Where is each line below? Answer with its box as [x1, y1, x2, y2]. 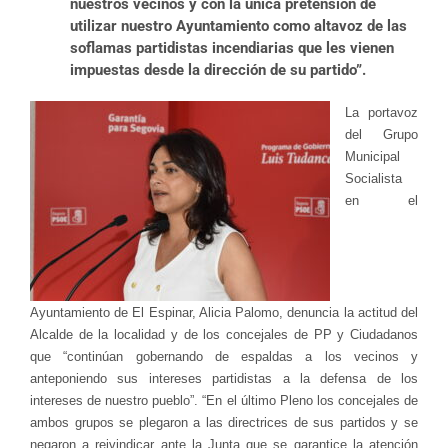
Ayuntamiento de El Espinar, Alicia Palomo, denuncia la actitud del [30, 304, 418, 320]
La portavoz [345, 104, 418, 120]
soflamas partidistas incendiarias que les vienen [70, 38, 394, 57]
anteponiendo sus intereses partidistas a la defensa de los [30, 370, 418, 386]
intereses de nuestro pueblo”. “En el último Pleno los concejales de [30, 392, 418, 408]
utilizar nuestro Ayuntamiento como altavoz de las [70, 16, 407, 35]
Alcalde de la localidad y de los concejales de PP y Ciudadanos [30, 326, 418, 342]
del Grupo [345, 126, 418, 142]
